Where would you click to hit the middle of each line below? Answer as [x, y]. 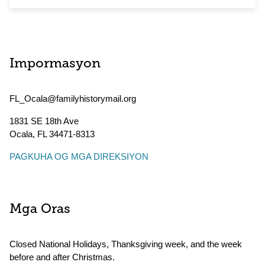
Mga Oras [40, 210]
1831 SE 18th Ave [44, 121]
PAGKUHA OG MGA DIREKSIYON [79, 156]
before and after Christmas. [62, 257]
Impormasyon [55, 64]
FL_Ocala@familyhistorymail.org [73, 98]
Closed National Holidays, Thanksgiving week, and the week [126, 244]
